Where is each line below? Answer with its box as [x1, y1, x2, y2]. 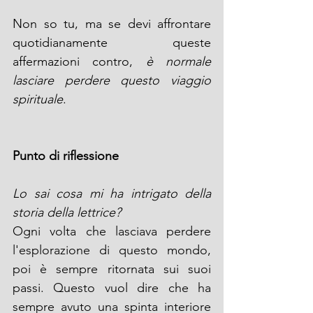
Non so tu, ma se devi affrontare [13, 15, 211, 31]
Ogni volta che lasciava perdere [13, 223, 211, 239]
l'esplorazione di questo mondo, [13, 242, 211, 258]
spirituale [13, 91, 63, 107]
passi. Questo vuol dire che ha [13, 279, 211, 296]
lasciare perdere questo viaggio [13, 72, 211, 88]
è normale [145, 53, 212, 69]
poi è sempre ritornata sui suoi [13, 261, 211, 277]
